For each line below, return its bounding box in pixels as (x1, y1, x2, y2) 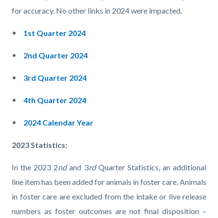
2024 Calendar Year (23, 118, 93, 127)
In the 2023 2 (12, 163, 58, 172)
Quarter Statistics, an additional (98, 163, 207, 172)
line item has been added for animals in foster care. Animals (12, 177, 206, 187)
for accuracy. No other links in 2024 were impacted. (12, 6, 183, 16)
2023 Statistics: (12, 140, 67, 150)
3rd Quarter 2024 (23, 73, 87, 83)
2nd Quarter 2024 (23, 51, 88, 60)
